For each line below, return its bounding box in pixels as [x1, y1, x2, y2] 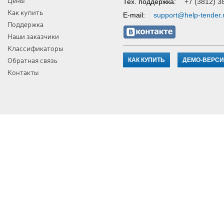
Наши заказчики [7, 31, 59, 40]
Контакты [7, 67, 38, 76]
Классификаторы [7, 43, 63, 52]
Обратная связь [7, 55, 57, 64]
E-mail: [123, 11, 145, 19]
